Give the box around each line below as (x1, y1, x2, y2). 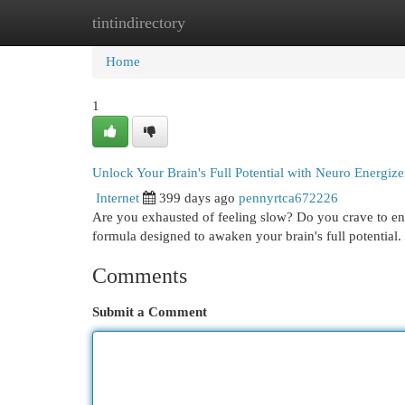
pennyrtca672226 (239, 191, 338, 205)
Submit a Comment (92, 305, 207, 319)
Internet (96, 191, 139, 205)
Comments (92, 264, 187, 287)
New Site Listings (181, 15, 279, 30)
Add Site (306, 15, 355, 30)
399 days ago (159, 191, 235, 205)
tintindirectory (92, 14, 185, 32)
